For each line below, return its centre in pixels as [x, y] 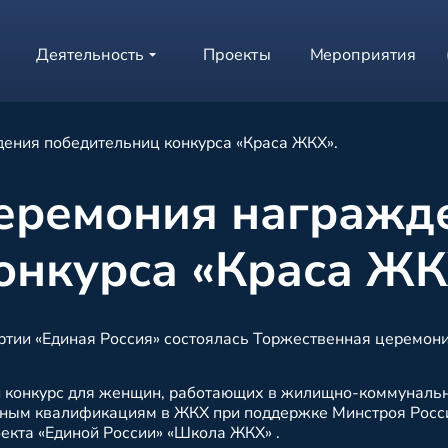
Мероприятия [363, 55]
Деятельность [90, 55]
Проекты [236, 55]
